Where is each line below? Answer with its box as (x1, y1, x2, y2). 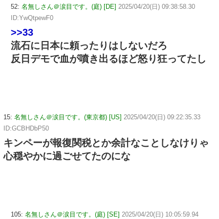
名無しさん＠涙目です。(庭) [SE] (25, 210, 120, 218)
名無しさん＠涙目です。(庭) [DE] (22, 3, 116, 11)
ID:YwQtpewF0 (11, 14, 53, 22)
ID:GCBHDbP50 (3, 124, 49, 132)
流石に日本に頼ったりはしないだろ (11, 40, 167, 51)
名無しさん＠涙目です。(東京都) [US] (14, 113, 122, 121)
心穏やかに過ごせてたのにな (3, 150, 131, 161)
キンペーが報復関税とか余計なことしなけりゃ (3, 137, 209, 148)
